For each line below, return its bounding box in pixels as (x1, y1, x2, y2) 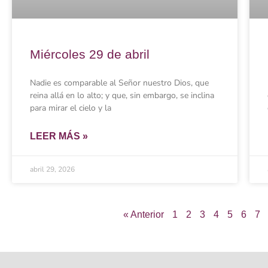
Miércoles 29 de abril (30, 47, 150, 61)
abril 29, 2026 (30, 164, 75, 174)
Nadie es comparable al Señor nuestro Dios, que (30, 77, 209, 89)
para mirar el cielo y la (30, 102, 111, 114)
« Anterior (123, 209, 165, 220)
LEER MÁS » (30, 130, 88, 141)
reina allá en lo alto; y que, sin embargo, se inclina (30, 89, 214, 101)
